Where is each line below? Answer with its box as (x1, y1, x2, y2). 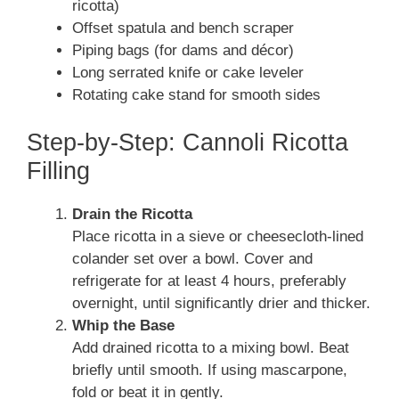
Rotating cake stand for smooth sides (72, 85, 321, 103)
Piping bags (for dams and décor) (72, 41, 294, 59)
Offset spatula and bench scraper (72, 19, 294, 37)
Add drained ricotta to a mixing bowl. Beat (72, 339, 349, 357)
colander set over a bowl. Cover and (72, 250, 313, 268)
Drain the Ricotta (72, 206, 192, 224)
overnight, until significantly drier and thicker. (72, 295, 370, 313)
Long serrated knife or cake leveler (72, 63, 304, 81)
